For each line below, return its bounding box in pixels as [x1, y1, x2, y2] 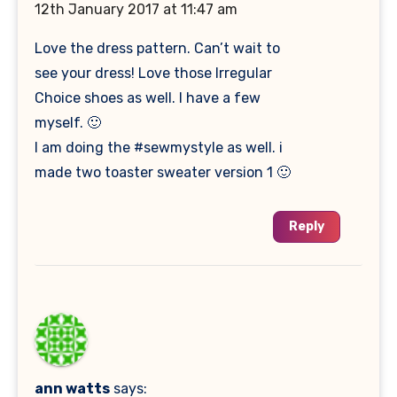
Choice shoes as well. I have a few [35, 90, 261, 107]
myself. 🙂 [35, 114, 102, 132]
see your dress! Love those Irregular [35, 65, 273, 82]
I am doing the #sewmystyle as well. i [35, 139, 284, 157]
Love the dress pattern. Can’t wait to [35, 40, 281, 58]
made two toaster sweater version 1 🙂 [35, 164, 292, 182]
